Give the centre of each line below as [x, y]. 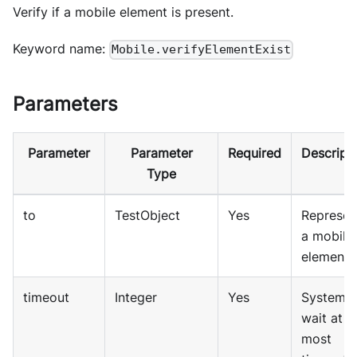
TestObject [147, 215]
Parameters [65, 104]
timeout [46, 297]
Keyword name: [61, 49]
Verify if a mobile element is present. [123, 12]
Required [255, 153]
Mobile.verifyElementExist [202, 50]
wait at [322, 318]
